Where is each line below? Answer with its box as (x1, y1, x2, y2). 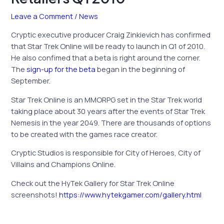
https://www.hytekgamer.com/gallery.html (59, 189, 202, 199)
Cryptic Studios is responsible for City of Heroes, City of (11, 147, 201, 158)
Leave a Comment (11, 11, 73, 21)
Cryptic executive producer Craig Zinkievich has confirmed (11, 29, 211, 39)
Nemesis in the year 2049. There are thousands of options (11, 117, 211, 127)
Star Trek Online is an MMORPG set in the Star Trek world (11, 94, 202, 104)
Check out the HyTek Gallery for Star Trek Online (11, 177, 175, 188)
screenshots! (11, 189, 59, 199)
